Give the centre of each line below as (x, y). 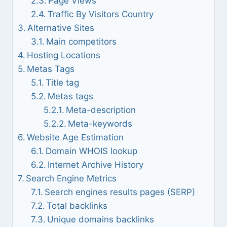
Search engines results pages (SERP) (120, 192)
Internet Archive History (95, 165)
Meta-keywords (100, 124)
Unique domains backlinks (100, 219)
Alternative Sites (61, 28)
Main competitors (81, 42)
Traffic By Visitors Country (100, 14)
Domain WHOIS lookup (91, 151)
